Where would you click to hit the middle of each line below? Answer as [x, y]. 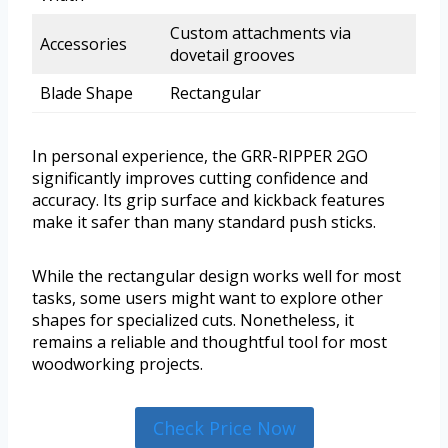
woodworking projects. [117, 364]
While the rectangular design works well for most [216, 276]
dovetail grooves [232, 55]
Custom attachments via [260, 33]
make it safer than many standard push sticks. [204, 222]
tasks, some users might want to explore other [207, 298]
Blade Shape [86, 93]
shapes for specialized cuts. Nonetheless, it [193, 320]
